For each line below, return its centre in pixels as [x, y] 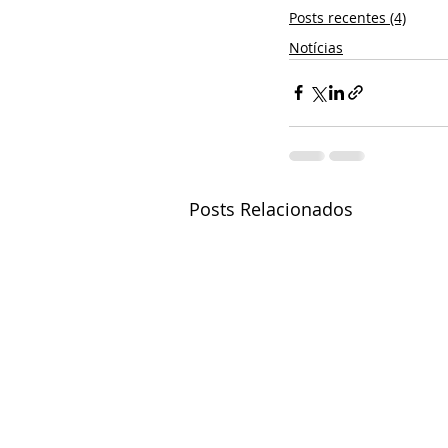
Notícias [316, 47]
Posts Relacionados [271, 208]
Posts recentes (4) [347, 17]
